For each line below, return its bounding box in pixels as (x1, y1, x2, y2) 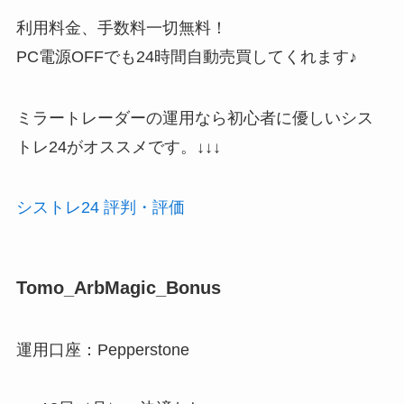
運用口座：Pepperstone (15, 340, 189, 359)
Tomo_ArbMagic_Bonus (15, 277, 221, 298)
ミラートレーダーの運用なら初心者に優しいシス (15, 108, 373, 127)
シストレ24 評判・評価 (15, 198, 185, 217)
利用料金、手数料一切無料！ (15, 18, 227, 37)
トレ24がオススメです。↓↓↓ (15, 137, 221, 156)
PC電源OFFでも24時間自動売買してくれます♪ (15, 47, 357, 66)
